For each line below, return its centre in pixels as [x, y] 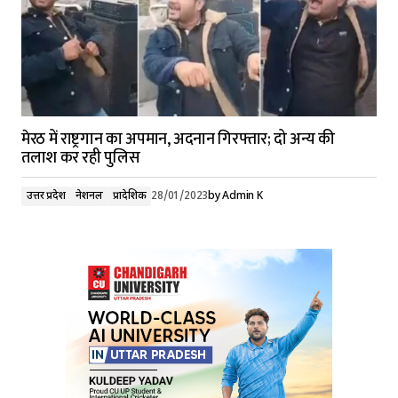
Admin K [243, 196]
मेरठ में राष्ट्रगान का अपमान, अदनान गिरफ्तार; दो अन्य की [179, 139]
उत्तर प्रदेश [46, 196]
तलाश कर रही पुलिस [81, 158]
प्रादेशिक [130, 196]
